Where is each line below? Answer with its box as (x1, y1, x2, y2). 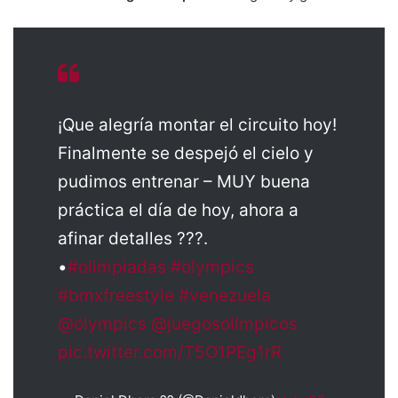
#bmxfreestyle (58, 285, 174, 306)
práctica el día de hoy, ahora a (58, 200, 298, 220)
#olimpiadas (68, 257, 166, 277)
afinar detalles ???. (58, 228, 208, 249)
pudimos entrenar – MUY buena (58, 171, 310, 192)
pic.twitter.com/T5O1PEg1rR (58, 342, 282, 362)
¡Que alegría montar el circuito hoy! (58, 115, 337, 135)
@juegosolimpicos (151, 314, 298, 334)
